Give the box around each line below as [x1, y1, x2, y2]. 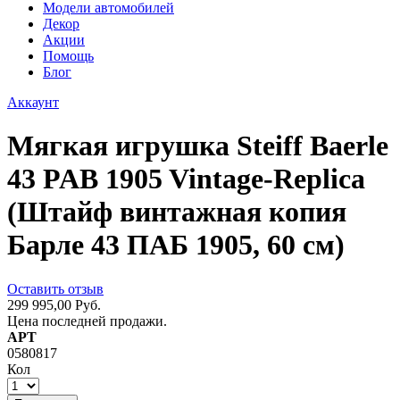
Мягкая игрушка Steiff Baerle [7, 129, 388, 162]
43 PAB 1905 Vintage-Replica [7, 162, 365, 196]
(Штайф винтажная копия [7, 196, 346, 229]
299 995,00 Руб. [7, 296, 101, 312]
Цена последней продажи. [7, 312, 167, 329]
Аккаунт [7, 95, 59, 110]
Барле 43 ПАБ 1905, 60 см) [7, 229, 345, 262]
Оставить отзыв [7, 280, 104, 296]
